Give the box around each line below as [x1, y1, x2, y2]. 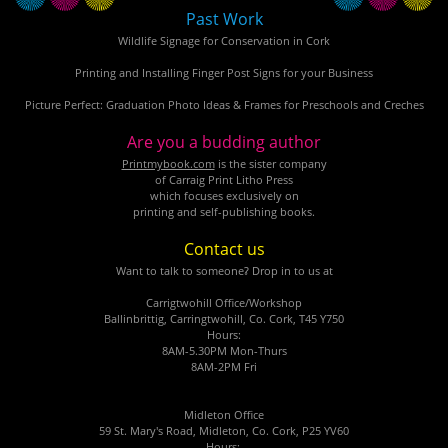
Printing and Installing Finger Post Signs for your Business [75, 62, 373, 88]
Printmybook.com [121, 153, 215, 179]
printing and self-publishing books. [133, 201, 315, 227]
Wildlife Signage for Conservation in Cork [118, 30, 330, 56]
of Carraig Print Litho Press [155, 169, 293, 195]
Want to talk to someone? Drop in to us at [115, 260, 333, 286]
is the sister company [214, 153, 327, 179]
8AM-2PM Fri [191, 356, 257, 382]
